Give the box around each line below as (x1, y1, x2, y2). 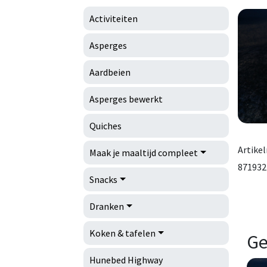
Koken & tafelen (89, 227, 156, 239)
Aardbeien (89, 66, 131, 78)
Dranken (89, 200, 124, 212)
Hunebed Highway (89, 254, 163, 266)
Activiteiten (89, 13, 138, 24)
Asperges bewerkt (89, 93, 163, 105)
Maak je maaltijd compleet (89, 147, 198, 159)
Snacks (89, 173, 117, 185)
